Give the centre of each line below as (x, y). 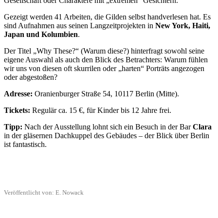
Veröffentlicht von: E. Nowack (44, 192)
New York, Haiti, (183, 25)
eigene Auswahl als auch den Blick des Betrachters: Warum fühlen (106, 59)
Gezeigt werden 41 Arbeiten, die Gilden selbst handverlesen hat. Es (107, 17)
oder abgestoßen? (31, 77)
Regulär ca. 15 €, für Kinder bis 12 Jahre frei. (101, 110)
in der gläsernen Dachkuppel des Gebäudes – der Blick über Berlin (107, 135)
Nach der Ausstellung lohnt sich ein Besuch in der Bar (108, 127)
